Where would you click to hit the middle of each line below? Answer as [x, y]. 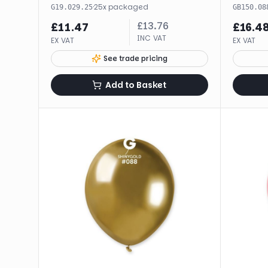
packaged [128, 7]
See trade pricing [135, 58]
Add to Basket [136, 85]
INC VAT [151, 38]
